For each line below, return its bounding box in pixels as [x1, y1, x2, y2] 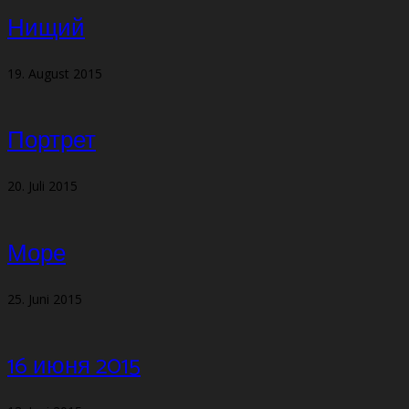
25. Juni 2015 [7, 289, 82, 308]
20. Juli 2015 [7, 177, 78, 195]
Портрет [7, 121, 96, 162]
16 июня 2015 [7, 347, 141, 387]
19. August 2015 [7, 64, 102, 82]
